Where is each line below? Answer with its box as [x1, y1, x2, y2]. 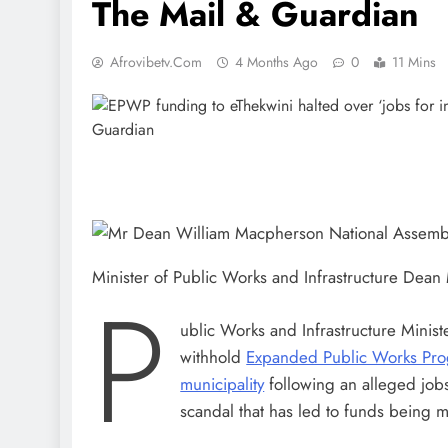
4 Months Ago [235, 52, 318, 72]
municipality [180, 371, 265, 396]
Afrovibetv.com [110, 52, 202, 72]
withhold [180, 344, 247, 369]
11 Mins [392, 52, 436, 72]
